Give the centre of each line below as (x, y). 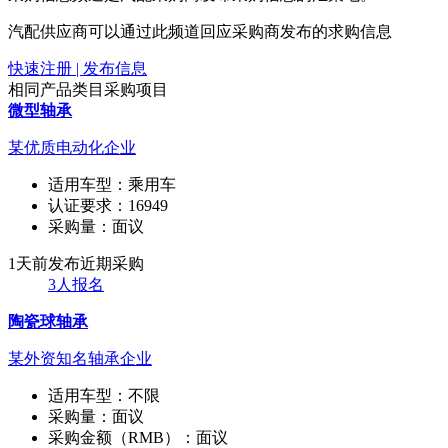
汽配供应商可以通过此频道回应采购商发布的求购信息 (200, 31)
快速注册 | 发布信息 (77, 68)
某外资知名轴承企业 (80, 358)
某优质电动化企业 (72, 147)
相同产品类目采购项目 (88, 89)
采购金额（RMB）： (122, 437)
